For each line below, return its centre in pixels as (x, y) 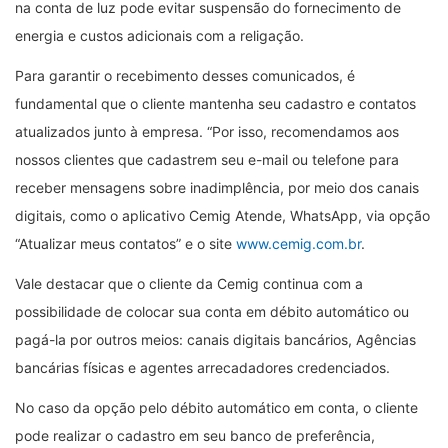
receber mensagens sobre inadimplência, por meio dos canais (217, 187)
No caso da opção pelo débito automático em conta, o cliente (216, 407)
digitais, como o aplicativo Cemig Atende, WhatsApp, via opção (222, 215)
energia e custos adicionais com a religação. (159, 35)
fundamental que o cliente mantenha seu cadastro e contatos (215, 103)
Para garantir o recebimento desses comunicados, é (185, 75)
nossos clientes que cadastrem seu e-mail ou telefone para (207, 159)
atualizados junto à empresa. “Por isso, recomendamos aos (207, 131)
